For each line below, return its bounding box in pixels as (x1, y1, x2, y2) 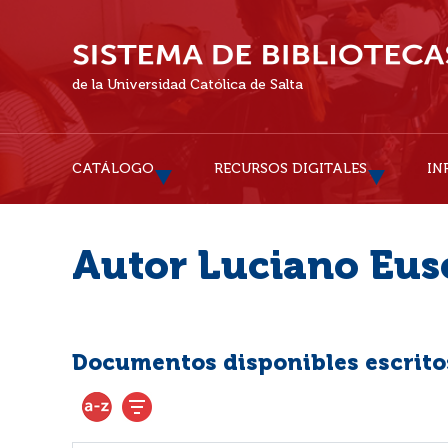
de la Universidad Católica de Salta (72, 78, 303, 92)
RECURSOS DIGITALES (214, 162, 367, 176)
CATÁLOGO (72, 162, 154, 176)
